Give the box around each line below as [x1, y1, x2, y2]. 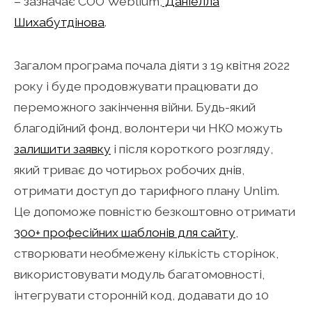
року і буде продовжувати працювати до [14, 78, 258, 93]
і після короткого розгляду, [111, 141, 273, 156]
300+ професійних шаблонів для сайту [14, 224, 235, 240]
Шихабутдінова [14, 14, 104, 29]
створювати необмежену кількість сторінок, [14, 245, 279, 260]
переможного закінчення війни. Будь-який [14, 99, 256, 114]
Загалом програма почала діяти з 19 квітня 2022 [14, 57, 290, 72]
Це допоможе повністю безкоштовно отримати [14, 203, 295, 219]
